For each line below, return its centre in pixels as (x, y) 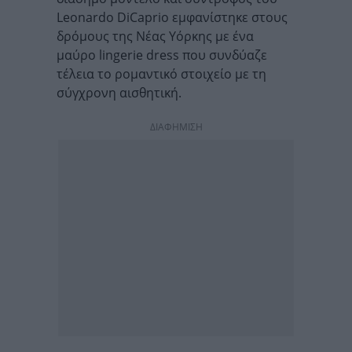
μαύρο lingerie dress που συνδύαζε (162, 55)
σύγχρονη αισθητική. (119, 93)
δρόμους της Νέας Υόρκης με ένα (155, 36)
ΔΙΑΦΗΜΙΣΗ (176, 127)
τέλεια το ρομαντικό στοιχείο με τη (161, 74)
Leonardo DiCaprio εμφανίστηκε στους (172, 17)
